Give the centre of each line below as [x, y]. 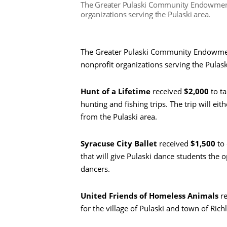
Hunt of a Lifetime [116, 91]
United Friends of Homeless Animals [149, 196]
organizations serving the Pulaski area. [146, 14]
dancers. [95, 169]
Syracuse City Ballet [119, 144]
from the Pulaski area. [119, 117]
